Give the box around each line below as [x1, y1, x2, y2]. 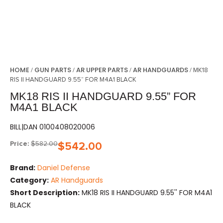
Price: [10, 139, 29, 148]
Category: [10, 175, 49, 186]
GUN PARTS [34, 65, 71, 75]
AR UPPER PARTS [76, 65, 128, 75]
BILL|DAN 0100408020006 [10, 122, 95, 132]
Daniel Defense [37, 163, 90, 173]
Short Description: [10, 188, 80, 198]
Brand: [10, 163, 35, 173]
